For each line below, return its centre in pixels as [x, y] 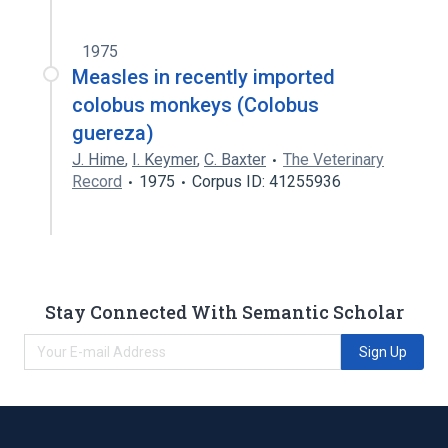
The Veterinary [333, 159]
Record [97, 181]
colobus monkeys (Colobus [195, 105]
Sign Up [382, 351]
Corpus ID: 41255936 [266, 181]
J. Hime [98, 159]
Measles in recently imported [203, 77]
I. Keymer [164, 159]
